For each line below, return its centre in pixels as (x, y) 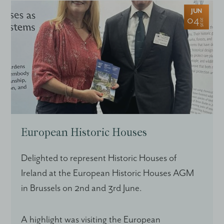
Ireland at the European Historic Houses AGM (108, 173)
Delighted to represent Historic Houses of (99, 158)
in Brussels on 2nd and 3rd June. (82, 188)
